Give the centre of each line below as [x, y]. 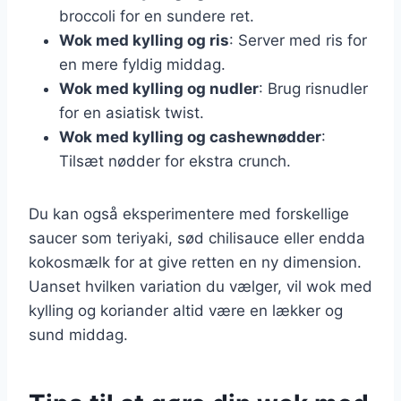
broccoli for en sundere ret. [157, 16]
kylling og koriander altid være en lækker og [186, 310]
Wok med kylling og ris [144, 40]
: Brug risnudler [313, 88]
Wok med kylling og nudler [159, 88]
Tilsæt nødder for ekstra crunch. [175, 161]
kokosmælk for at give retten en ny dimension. [195, 262]
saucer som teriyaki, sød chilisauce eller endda [197, 238]
